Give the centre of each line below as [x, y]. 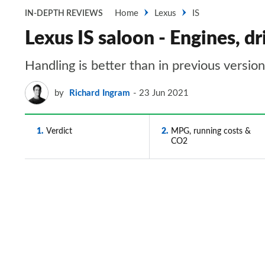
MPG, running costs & [211, 131]
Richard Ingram [100, 93]
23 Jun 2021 [164, 93]
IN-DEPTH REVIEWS [64, 14]
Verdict [59, 131]
